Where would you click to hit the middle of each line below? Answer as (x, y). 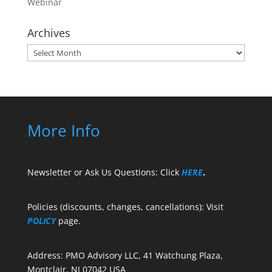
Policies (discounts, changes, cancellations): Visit (125, 207)
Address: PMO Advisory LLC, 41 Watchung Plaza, (125, 256)
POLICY (41, 221)
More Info (63, 131)
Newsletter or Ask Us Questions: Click (104, 172)
